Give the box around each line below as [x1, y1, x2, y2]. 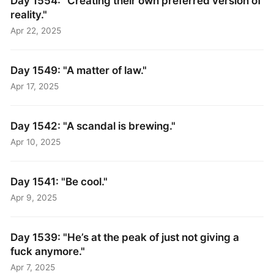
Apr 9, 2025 [10, 192, 57, 202]
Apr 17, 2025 [10, 81, 59, 91]
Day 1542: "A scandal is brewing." [10, 119, 176, 133]
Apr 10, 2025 [10, 136, 61, 147]
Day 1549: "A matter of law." [10, 64, 147, 77]
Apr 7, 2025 [10, 262, 56, 272]
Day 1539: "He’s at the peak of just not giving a [10, 231, 240, 244]
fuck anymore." [10, 245, 86, 258]
